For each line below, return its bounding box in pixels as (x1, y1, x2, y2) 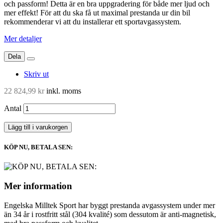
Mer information (4, 180, 72, 191)
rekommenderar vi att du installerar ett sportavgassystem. (4, 17, 181, 26)
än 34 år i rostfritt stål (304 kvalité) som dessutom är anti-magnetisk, (4, 210, 216, 219)
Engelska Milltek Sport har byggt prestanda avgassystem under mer (4, 201, 215, 210)
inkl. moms (44, 86, 81, 95)
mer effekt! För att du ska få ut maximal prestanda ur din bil (4, 8, 190, 17)
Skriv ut (24, 69, 49, 78)
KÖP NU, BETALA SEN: (4, 143, 73, 151)
